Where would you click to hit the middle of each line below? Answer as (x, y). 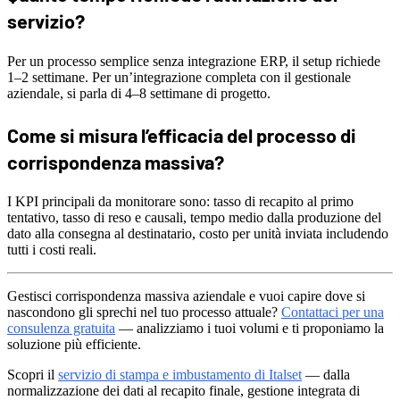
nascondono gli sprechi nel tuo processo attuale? (144, 312)
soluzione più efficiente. (74, 345)
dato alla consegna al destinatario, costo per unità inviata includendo (198, 234)
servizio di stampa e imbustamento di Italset (180, 375)
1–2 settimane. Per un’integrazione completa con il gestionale (179, 77)
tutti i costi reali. (52, 250)
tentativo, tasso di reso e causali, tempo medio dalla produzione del (194, 218)
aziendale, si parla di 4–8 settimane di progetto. (139, 93)
